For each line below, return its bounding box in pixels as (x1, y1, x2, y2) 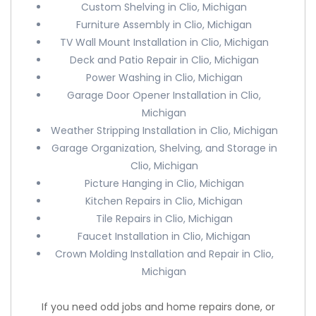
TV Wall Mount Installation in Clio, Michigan (59, 35, 269, 49)
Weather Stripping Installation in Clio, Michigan (50, 123, 278, 138)
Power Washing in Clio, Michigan (85, 71, 243, 85)
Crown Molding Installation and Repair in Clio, (54, 247, 274, 261)
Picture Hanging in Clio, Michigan (84, 176, 244, 190)
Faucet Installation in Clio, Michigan (78, 229, 251, 243)
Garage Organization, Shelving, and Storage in (51, 141, 277, 155)
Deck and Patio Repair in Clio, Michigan (69, 53, 259, 67)
